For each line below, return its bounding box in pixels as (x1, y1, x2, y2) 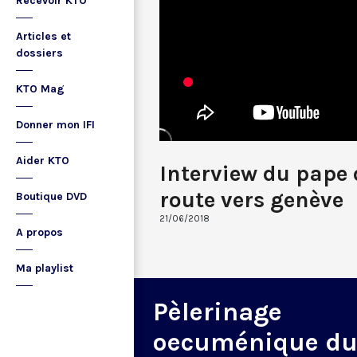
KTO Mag (16, 82, 65, 96)
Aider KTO (16, 154, 69, 167)
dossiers (16, 46, 63, 60)
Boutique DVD (16, 190, 87, 203)
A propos (16, 226, 63, 239)
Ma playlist (16, 261, 73, 275)
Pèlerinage (153, 296, 282, 327)
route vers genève (159, 186, 343, 213)
